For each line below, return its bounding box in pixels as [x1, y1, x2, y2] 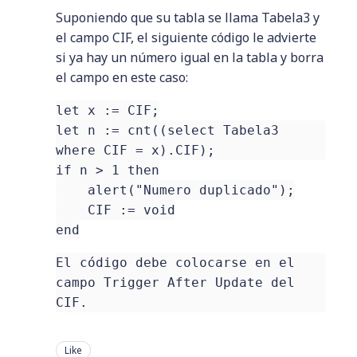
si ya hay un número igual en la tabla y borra [56, 49, 324, 66]
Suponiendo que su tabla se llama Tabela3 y [56, 9, 320, 26]
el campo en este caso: [56, 69, 188, 86]
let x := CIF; [56, 103, 159, 118]
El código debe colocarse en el [56, 255, 295, 270]
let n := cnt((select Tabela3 [56, 123, 279, 138]
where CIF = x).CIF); [56, 143, 215, 158]
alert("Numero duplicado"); [56, 182, 295, 198]
